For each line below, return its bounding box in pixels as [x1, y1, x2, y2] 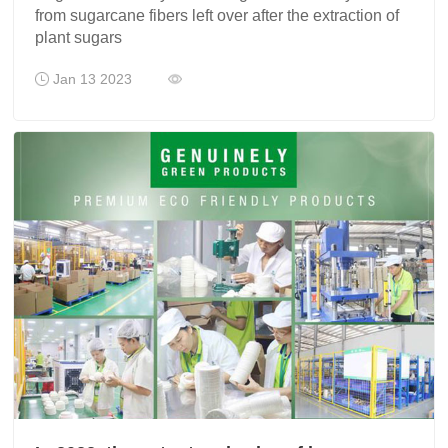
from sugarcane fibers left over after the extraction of [35, 7, 400, 25]
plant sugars [35, 29, 123, 47]
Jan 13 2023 [49, 71, 169, 88]
